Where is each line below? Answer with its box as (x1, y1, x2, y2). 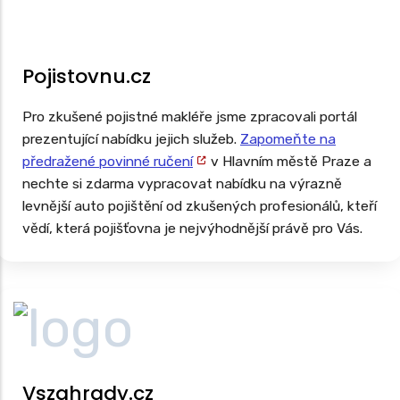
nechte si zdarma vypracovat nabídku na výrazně (22, 175, 342, 192)
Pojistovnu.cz (22, 62, 151, 90)
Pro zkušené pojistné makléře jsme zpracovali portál (22, 108, 357, 125)
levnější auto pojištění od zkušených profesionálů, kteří (22, 197, 377, 214)
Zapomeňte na (240, 130, 336, 147)
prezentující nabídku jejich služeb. (22, 130, 240, 147)
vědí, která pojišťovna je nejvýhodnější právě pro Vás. (22, 220, 362, 237)
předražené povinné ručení (22, 153, 193, 170)
